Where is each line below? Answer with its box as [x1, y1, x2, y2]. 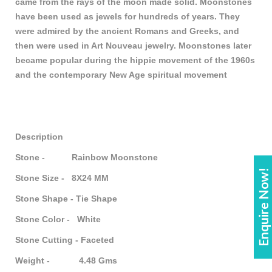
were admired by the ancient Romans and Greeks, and [15, 26, 239, 36]
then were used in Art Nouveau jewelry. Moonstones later [15, 41, 251, 51]
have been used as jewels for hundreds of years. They [15, 12, 240, 22]
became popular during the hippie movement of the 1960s [15, 55, 255, 66]
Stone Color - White [15, 214, 101, 225]
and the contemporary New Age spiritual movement [15, 70, 227, 80]
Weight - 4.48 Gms [15, 256, 117, 266]
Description [15, 132, 63, 142]
